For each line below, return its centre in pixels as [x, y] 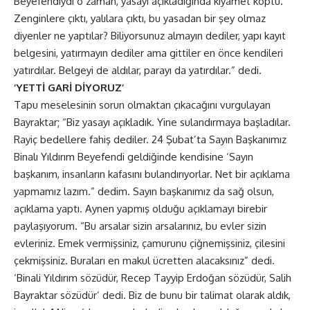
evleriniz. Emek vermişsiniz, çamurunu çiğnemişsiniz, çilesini [149, 243]
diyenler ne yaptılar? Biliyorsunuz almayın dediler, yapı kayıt [150, 35]
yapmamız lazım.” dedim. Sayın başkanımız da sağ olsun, [144, 191]
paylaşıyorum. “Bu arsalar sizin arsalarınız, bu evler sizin [140, 226]
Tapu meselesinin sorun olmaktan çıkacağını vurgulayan [142, 104]
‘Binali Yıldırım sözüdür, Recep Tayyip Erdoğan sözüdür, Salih [153, 277]
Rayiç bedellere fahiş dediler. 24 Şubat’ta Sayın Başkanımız [150, 139]
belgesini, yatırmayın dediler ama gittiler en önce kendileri [148, 53]
